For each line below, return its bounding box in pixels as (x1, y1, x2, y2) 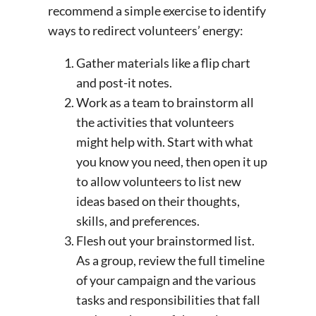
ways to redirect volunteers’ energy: (48, 23, 245, 39)
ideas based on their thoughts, (76, 193, 240, 209)
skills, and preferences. (76, 213, 202, 229)
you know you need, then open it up (76, 154, 267, 170)
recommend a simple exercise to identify (48, 3, 266, 19)
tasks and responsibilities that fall (76, 292, 260, 308)
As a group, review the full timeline (76, 253, 265, 269)
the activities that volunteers (76, 114, 234, 130)
